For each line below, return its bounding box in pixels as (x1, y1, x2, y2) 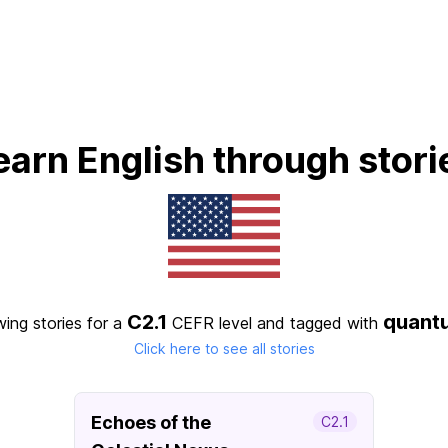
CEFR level (172, 313, 252, 333)
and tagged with (252, 313, 383, 333)
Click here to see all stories (133, 340, 315, 357)
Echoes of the (91, 412, 211, 433)
